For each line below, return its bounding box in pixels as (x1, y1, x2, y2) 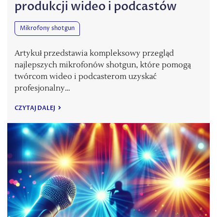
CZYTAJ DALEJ (15, 104, 56, 112)
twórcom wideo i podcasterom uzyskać (15, 72, 156, 82)
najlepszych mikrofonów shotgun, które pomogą (15, 60, 191, 70)
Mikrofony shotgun (20, 24, 75, 33)
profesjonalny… (15, 83, 70, 93)
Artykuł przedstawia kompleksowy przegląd (15, 48, 174, 59)
